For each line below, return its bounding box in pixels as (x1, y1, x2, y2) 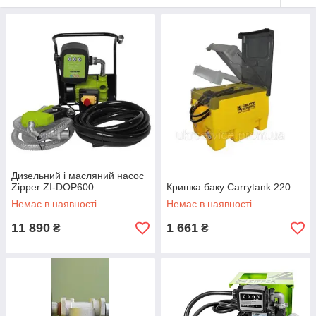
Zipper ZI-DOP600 (11, 181, 94, 193)
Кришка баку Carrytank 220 (166, 181, 291, 193)
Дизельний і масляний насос (11, 170, 144, 182)
